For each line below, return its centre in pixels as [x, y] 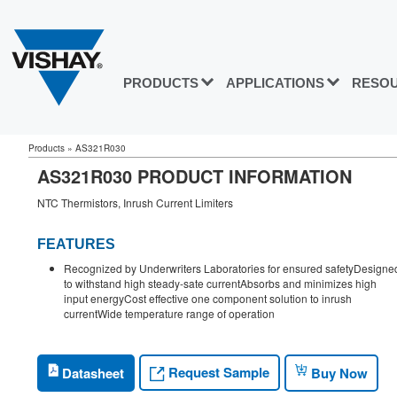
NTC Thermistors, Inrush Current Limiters [135, 202]
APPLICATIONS [275, 83]
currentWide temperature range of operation [169, 314]
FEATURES [76, 245]
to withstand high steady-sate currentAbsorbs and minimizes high [220, 284]
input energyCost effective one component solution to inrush [208, 299]
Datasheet [91, 373]
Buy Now [338, 373]
